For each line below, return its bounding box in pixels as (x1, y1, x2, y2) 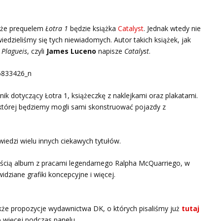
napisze (96, 46, 124, 56)
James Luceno (46, 46, 96, 56)
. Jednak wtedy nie (143, 23, 201, 33)
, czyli (27, 46, 46, 56)
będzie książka (68, 23, 118, 33)
